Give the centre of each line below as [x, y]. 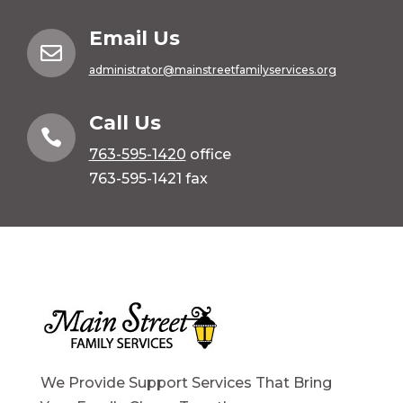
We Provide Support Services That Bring [186, 383]
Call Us [125, 123]
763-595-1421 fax [148, 179]
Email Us [134, 39]
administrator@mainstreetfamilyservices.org [212, 70]
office [208, 155]
